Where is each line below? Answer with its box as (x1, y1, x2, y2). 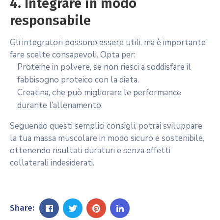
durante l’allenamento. (17, 100, 103, 111)
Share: (10, 203, 34, 213)
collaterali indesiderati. (10, 157, 94, 168)
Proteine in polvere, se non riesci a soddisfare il (17, 61, 191, 73)
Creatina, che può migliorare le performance (17, 87, 181, 98)
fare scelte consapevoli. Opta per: (10, 49, 136, 60)
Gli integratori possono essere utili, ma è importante (10, 37, 206, 48)
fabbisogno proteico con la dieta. (17, 74, 139, 85)
